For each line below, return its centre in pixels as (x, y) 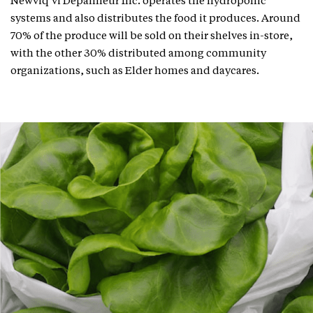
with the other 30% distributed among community (138, 54)
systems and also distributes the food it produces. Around (155, 19)
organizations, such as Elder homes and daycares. (135, 72)
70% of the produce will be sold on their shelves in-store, (152, 37)
